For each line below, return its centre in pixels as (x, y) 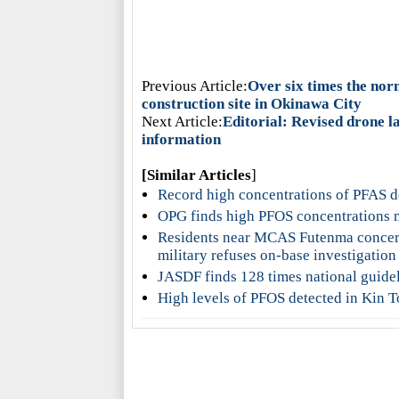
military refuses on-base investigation (277, 255)
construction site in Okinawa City (251, 104)
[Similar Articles (196, 175)
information (181, 139)
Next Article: (182, 122)
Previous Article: (194, 86)
